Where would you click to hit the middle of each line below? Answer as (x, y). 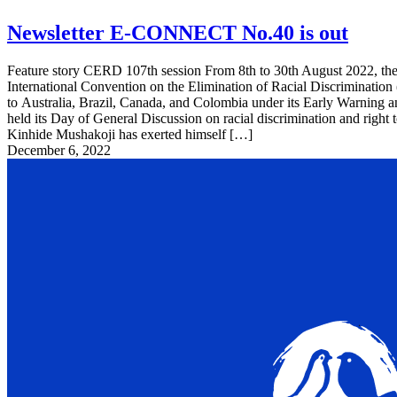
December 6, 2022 (59, 151)
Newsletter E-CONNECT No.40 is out (178, 33)
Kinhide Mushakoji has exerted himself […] (130, 135)
